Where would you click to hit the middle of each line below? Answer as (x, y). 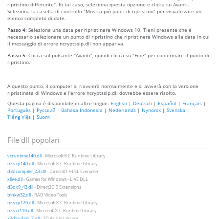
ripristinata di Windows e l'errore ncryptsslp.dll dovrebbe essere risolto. (92, 93)
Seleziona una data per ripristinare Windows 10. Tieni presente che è (110, 30)
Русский (46, 110)
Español (167, 103)
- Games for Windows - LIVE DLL (56, 179)
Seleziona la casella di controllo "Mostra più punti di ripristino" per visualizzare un (104, 11)
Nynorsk (151, 110)
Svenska (176, 110)
